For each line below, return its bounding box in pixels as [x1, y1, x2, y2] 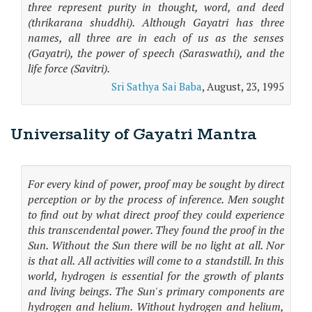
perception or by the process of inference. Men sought [28, 192, 284, 207]
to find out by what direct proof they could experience [28, 207, 284, 222]
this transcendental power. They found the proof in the [28, 222, 284, 237]
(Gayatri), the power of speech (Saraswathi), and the [28, 45, 284, 61]
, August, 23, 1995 [202, 79, 284, 93]
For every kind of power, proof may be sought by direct [28, 176, 284, 192]
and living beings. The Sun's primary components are [28, 283, 284, 299]
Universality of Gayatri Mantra [10, 124, 257, 146]
